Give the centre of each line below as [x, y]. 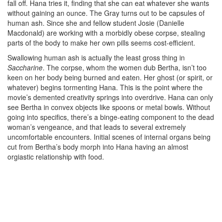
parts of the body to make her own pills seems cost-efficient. [101, 43]
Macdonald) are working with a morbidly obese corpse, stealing [106, 33]
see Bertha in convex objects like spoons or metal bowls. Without [109, 107]
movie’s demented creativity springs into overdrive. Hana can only [110, 97]
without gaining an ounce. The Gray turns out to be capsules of [106, 13]
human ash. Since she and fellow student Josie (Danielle [96, 23]
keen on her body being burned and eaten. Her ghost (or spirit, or [110, 77]
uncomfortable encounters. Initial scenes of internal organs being [109, 137]
